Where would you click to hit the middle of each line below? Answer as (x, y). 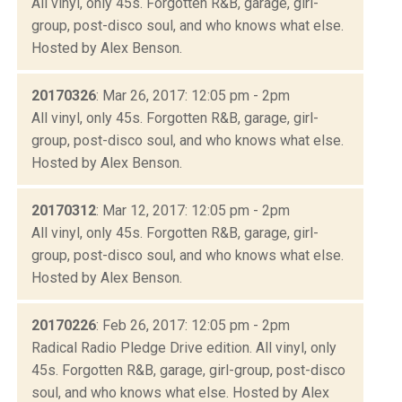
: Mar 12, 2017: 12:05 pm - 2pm (193, 210)
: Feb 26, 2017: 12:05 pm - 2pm (193, 325)
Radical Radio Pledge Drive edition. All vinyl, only (184, 347)
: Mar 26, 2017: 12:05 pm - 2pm (193, 95)
